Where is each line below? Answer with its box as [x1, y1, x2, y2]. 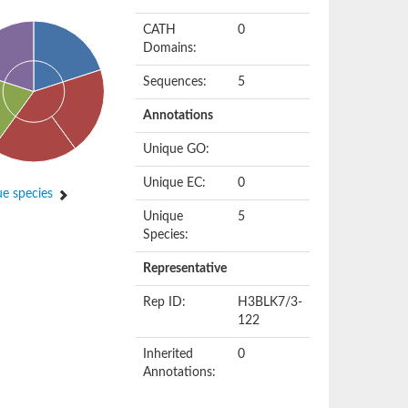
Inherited [143, 348, 194, 361]
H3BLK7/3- [238, 296, 303, 309]
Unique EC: [143, 177, 207, 189]
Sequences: [143, 76, 208, 88]
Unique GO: [143, 143, 210, 156]
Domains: [143, 42, 198, 55]
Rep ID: [143, 296, 187, 309]
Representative [143, 262, 228, 275]
